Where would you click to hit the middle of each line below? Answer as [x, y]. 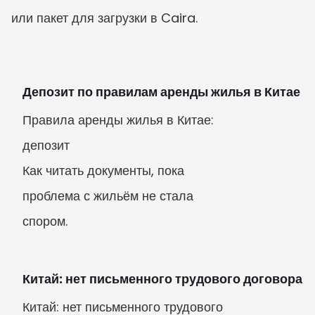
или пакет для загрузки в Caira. [104, 18]
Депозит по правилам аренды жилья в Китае [161, 92]
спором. [45, 221]
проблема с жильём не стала [108, 196]
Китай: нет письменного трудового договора [162, 279]
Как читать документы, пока [103, 171]
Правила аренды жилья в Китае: [118, 120]
